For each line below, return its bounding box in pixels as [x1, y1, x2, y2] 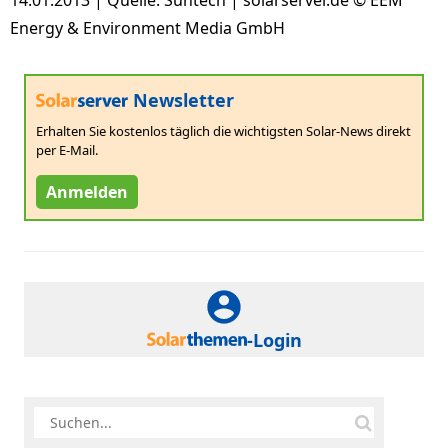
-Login [246, 327, 302, 352]
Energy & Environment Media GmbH [10, 17, 285, 39]
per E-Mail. [36, 140, 98, 159]
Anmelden [46, 180, 128, 203]
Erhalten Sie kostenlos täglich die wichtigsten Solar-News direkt [36, 121, 411, 140]
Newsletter [128, 88, 235, 112]
